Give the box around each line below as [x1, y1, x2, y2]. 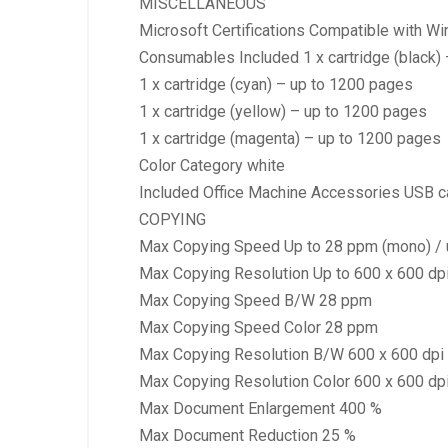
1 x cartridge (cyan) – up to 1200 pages [139, 74, 413, 94]
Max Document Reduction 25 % [139, 425, 356, 445]
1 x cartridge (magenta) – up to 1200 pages [139, 128, 441, 148]
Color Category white [139, 155, 285, 175]
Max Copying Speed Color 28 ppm [139, 317, 378, 337]
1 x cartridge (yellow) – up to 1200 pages [139, 101, 427, 121]
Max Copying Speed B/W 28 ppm [139, 290, 372, 310]
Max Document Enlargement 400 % [139, 398, 382, 418]
